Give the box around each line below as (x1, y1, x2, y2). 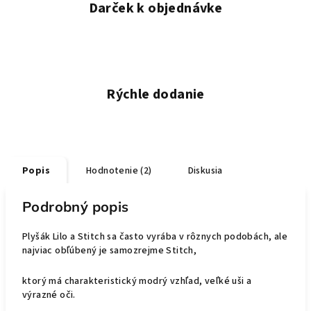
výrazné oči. (22, 288, 76, 302)
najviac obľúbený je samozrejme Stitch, (22, 244, 197, 258)
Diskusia (187, 164, 223, 178)
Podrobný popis (22, 198, 129, 215)
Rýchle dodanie (106, 85, 205, 104)
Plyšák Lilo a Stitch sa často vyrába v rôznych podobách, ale (22, 230, 287, 244)
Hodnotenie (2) (86, 164, 152, 178)
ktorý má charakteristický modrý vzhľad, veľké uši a (22, 274, 252, 288)
